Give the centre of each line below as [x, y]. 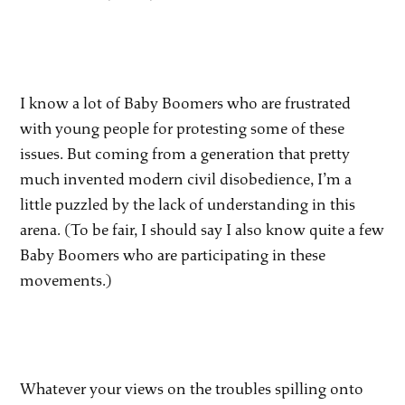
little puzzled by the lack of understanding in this [188, 204]
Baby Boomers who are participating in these [173, 255]
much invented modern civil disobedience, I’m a [186, 179]
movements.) [66, 280]
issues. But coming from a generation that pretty [185, 154]
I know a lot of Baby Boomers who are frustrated [186, 103]
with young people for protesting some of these [183, 128]
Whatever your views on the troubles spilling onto [192, 389]
